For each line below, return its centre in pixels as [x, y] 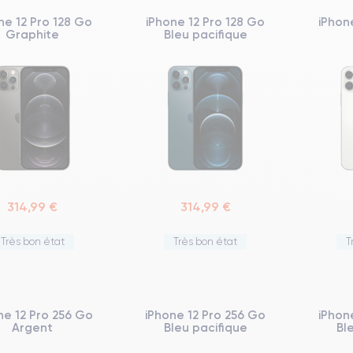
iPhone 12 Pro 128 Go [206, 21]
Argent [33, 327]
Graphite [33, 34]
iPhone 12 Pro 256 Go [206, 314]
